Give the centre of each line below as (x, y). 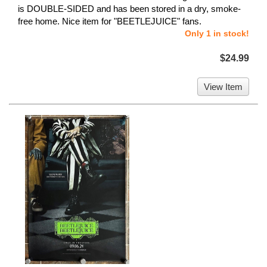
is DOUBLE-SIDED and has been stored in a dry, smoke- (129, 9)
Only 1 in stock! (217, 34)
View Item (223, 87)
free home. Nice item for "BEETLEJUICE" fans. (110, 21)
